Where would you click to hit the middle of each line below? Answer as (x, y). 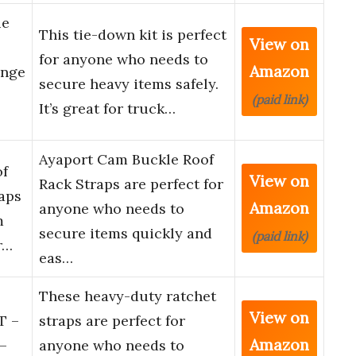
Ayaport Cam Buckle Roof (126, 160)
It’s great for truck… (107, 109)
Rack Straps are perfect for (131, 184)
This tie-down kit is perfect (133, 35)
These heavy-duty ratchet (128, 296)
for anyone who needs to (124, 60)
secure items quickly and (126, 234)
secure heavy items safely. (129, 84)
